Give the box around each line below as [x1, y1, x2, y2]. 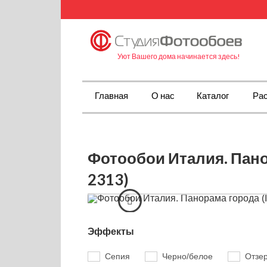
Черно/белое [162, 252, 213, 262]
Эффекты [88, 226, 134, 237]
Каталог [197, 90, 229, 101]
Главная [94, 90, 128, 101]
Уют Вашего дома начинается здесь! [117, 51, 240, 61]
